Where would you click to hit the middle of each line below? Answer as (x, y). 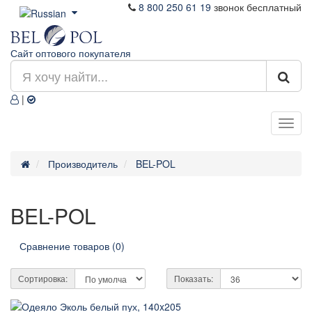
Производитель (83, 164)
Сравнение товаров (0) (72, 246)
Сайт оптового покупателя (71, 53)
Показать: (194, 279)
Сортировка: (43, 279)
